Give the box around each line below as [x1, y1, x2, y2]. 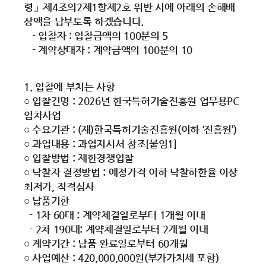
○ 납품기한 [24, 195, 72, 207]
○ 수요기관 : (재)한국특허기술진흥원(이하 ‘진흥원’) [24, 123, 237, 135]
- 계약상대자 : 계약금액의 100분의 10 [24, 44, 195, 56]
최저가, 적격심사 [24, 180, 94, 192]
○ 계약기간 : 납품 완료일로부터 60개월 [24, 237, 188, 249]
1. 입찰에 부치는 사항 [24, 81, 115, 93]
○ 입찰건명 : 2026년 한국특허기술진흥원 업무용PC [24, 95, 239, 107]
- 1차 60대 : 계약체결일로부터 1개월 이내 [24, 209, 205, 221]
